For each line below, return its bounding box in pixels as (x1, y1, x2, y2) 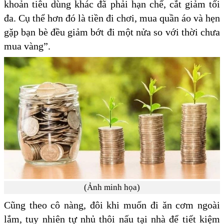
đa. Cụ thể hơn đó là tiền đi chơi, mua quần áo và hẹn (4, 12, 220, 23)
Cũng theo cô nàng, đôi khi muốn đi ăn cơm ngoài (4, 199, 220, 211)
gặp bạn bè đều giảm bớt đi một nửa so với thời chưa (4, 26, 220, 37)
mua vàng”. (4, 40, 53, 51)
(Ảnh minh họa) (84, 182, 140, 192)
